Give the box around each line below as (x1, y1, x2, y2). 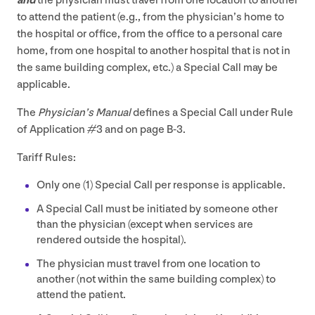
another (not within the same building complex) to (37, 272, 276, 286)
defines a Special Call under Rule (131, 105, 293, 120)
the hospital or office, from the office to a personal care (17, 27, 283, 41)
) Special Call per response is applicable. (90, 178, 285, 192)
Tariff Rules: (17, 150, 76, 165)
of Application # (17, 122, 96, 136)
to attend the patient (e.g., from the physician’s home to (17, 10, 284, 24)
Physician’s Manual (38, 105, 131, 120)
